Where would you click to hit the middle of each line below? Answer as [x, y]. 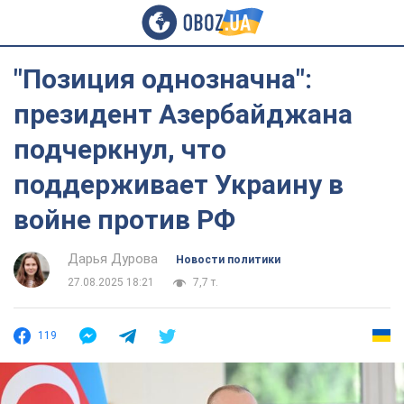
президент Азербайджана [183, 114]
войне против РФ [124, 220]
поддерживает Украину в [179, 184]
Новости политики [228, 260]
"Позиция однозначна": [163, 79]
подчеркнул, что [120, 149]
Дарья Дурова [113, 259]
